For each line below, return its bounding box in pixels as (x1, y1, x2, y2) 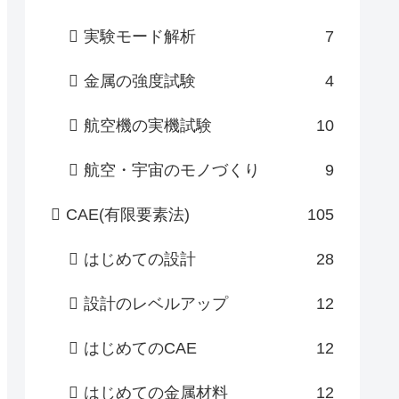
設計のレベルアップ (84, 295, 228, 313)
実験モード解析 (84, 28, 196, 46)
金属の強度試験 (84, 72, 196, 91)
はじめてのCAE (84, 339, 197, 358)
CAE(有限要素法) (66, 206, 190, 224)
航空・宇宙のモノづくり (84, 161, 260, 180)
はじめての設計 (84, 250, 196, 269)
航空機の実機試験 (84, 117, 212, 135)
